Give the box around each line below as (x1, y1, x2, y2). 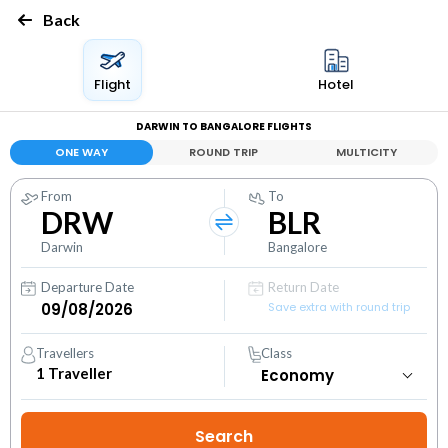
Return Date (268, 279, 340, 295)
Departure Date (41, 279, 134, 295)
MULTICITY (336, 144, 398, 160)
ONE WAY (54, 144, 108, 160)
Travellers (36, 345, 95, 361)
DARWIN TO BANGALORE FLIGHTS (136, 119, 312, 134)
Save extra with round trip (268, 299, 411, 315)
